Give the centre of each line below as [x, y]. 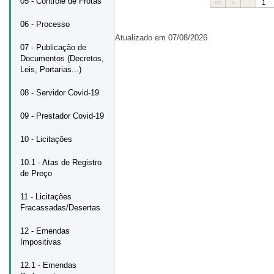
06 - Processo [45, 24]
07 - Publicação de [53, 47]
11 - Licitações [46, 197]
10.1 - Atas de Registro [61, 162]
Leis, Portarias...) [51, 69]
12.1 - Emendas [48, 265]
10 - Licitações [46, 139]
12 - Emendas [45, 231]
